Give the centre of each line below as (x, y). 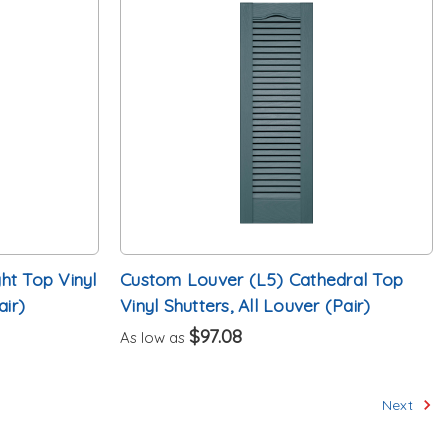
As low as (155, 337)
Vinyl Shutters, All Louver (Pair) (245, 304)
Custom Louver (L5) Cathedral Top (262, 278)
